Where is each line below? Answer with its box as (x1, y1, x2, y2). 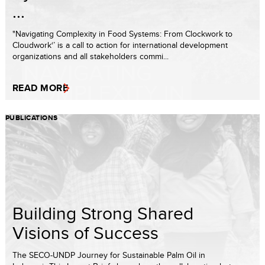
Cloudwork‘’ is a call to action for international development (12, 38, 228, 51)
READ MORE (12, 80, 69, 95)
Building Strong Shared (12, 200, 193, 225)
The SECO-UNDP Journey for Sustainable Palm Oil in (12, 248, 205, 261)
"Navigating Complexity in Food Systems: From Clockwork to (12, 27, 232, 40)
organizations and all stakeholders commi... (12, 50, 169, 62)
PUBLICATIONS (5, 112, 58, 123)
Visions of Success (12, 219, 159, 245)
